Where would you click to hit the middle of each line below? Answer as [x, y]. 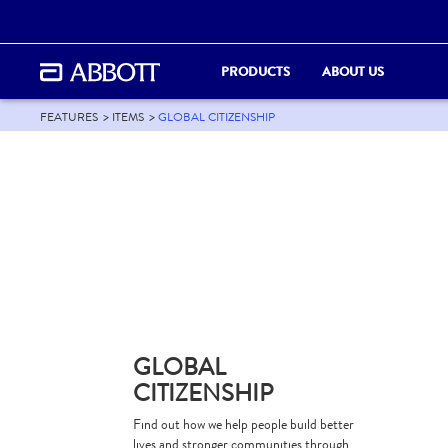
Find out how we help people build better [243, 424]
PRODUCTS [255, 71]
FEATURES [69, 117]
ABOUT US [353, 71]
